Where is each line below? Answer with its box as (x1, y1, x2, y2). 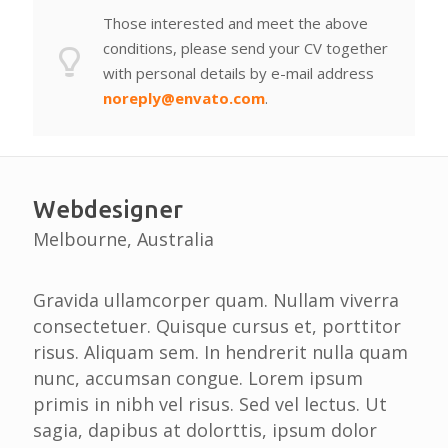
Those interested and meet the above (103, 13, 368, 33)
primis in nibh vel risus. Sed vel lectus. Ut (33, 392, 387, 416)
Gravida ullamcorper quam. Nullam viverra (33, 288, 399, 312)
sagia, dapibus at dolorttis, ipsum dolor (33, 418, 377, 442)
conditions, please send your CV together (103, 38, 388, 58)
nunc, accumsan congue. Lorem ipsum (33, 366, 363, 390)
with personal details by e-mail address (103, 63, 374, 83)
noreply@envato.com (103, 88, 265, 108)
